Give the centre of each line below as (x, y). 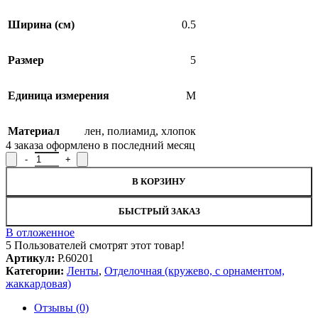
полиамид (131, 131)
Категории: (35, 270)
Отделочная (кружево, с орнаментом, (194, 270)
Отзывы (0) (61, 307)
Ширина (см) (41, 24)
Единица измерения (59, 95)
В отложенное (40, 232)
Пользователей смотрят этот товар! (99, 245)
